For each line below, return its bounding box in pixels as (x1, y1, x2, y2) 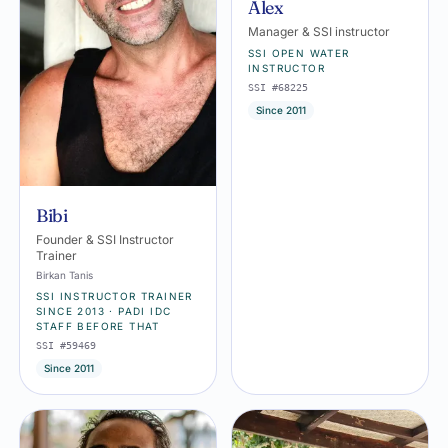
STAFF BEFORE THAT (36, 320, 160, 333)
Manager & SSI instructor (248, 24, 390, 40)
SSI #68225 (248, 82, 308, 94)
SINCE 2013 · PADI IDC (36, 305, 172, 318)
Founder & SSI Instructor (36, 232, 174, 248)
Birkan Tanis (36, 269, 93, 282)
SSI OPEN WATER (248, 47, 350, 60)
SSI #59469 (36, 340, 96, 352)
